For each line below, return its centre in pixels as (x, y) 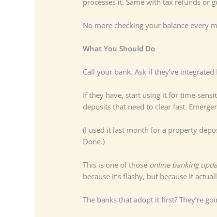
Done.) (93, 142)
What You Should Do (119, 49)
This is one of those (116, 165)
